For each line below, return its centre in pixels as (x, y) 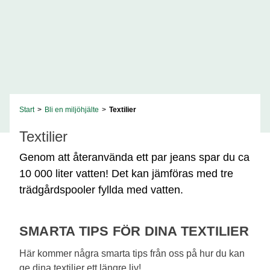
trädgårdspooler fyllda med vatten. (101, 190)
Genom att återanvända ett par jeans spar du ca (134, 157)
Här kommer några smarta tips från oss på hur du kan (132, 253)
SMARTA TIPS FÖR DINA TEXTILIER (134, 231)
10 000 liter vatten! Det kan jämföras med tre (126, 174)
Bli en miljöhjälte (72, 110)
